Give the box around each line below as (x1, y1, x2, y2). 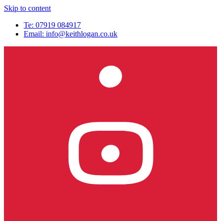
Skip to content (4, 4, 51, 12)
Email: (24, 30, 46, 38)
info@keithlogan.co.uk (46, 30, 117, 38)
